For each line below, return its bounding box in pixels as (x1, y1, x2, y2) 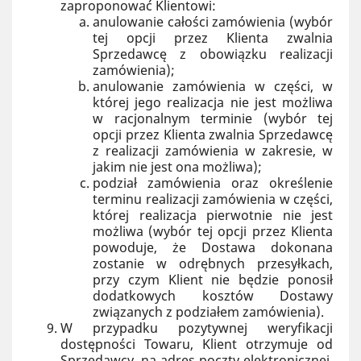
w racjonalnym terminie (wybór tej (93, 110, 333, 127)
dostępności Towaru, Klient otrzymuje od (60, 335, 333, 353)
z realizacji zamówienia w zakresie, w (93, 142, 333, 160)
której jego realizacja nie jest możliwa (93, 93, 333, 111)
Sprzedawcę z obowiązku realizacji (93, 45, 333, 63)
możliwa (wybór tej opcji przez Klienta (93, 222, 333, 240)
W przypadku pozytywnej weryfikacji (60, 319, 333, 337)
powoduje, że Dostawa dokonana (93, 239, 333, 256)
